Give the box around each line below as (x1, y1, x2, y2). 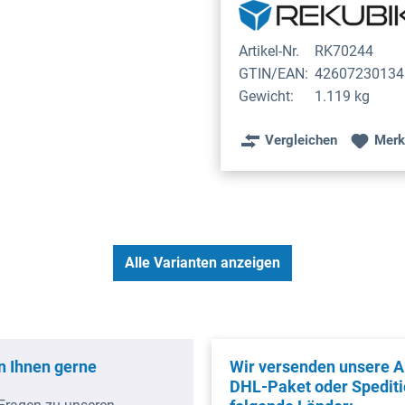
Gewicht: (239, 87, 294, 105)
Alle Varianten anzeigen (125, 253, 280, 271)
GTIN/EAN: (239, 64, 308, 82)
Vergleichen (265, 132, 337, 149)
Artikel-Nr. (239, 42, 299, 60)
